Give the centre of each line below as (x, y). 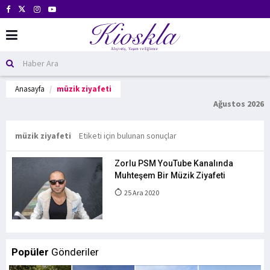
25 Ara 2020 (141, 193)
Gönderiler (74, 252)
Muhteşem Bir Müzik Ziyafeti (170, 175)
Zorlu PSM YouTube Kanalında (174, 163)
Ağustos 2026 (239, 104)
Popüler (30, 252)
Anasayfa (30, 89)
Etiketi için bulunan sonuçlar (128, 136)
